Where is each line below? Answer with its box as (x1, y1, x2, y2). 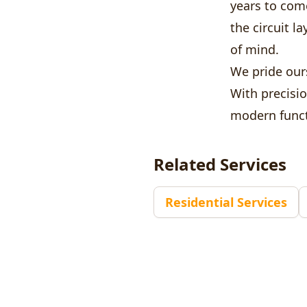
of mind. (230, 40, 279, 58)
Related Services (153, 152, 286, 175)
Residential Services (165, 193, 287, 210)
